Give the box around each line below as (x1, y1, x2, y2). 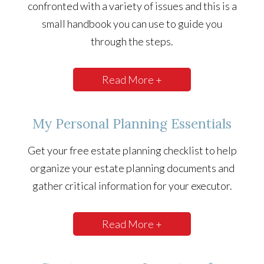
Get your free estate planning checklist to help (27, 144, 237, 157)
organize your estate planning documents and (29, 161, 235, 175)
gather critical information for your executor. (32, 179, 232, 193)
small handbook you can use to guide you (42, 17, 222, 31)
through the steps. (91, 35, 173, 48)
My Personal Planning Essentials (32, 115, 232, 133)
